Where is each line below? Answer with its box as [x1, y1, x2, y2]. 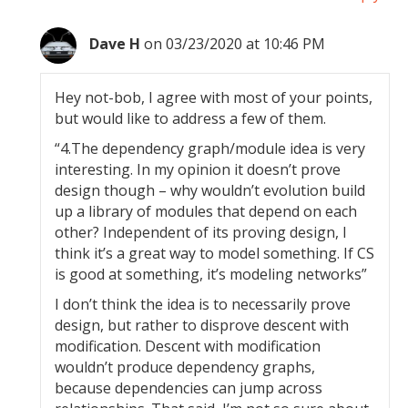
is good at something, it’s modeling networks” [55, 264, 368, 284]
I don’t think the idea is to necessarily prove [55, 294, 352, 314]
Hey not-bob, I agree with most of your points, [55, 87, 373, 107]
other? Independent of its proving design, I [55, 222, 348, 242]
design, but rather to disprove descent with [55, 315, 350, 335]
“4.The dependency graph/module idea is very [55, 138, 366, 158]
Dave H [89, 34, 141, 55]
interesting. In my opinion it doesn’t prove [55, 159, 342, 179]
